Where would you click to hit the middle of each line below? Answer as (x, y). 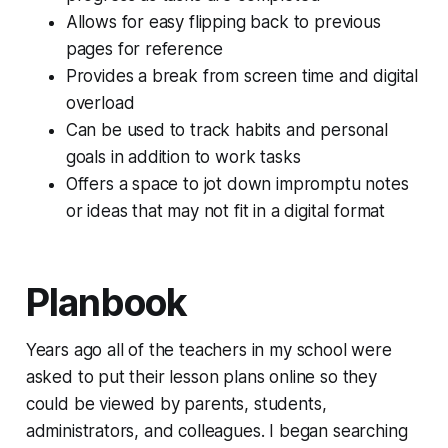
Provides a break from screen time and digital (242, 76)
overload (100, 103)
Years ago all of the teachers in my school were (208, 350)
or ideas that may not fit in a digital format (225, 211)
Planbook (106, 303)
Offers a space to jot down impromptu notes (237, 184)
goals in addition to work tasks (183, 157)
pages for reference (144, 49)
